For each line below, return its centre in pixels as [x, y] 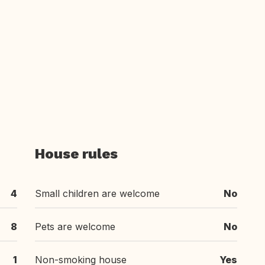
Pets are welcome [75, 227]
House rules [76, 154]
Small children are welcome [97, 193]
